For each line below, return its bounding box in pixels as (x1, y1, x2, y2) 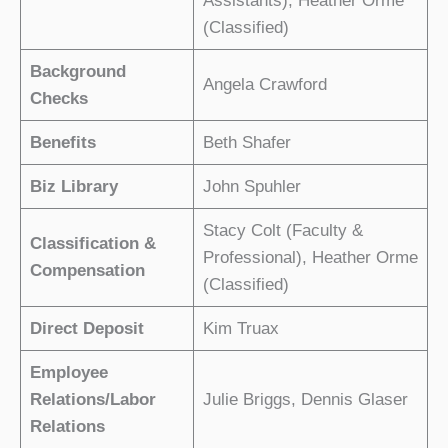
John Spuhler (202, 176, 301, 196)
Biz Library (29, 176, 118, 196)
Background (29, 61, 126, 81)
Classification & (29, 233, 156, 253)
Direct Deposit (29, 318, 144, 338)
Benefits (29, 132, 96, 152)
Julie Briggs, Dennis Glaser (202, 389, 408, 409)
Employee (29, 362, 108, 382)
